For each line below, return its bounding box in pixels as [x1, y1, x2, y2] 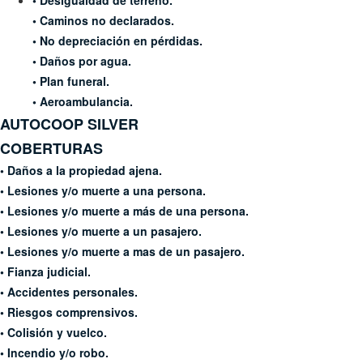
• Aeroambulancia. [32, 93, 136, 109]
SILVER [88, 113, 139, 135]
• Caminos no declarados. [32, 12, 174, 28]
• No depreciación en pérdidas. [32, 32, 203, 49]
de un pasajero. [159, 243, 245, 259]
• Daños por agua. [32, 53, 131, 69]
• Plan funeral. [32, 73, 109, 89]
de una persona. [159, 203, 249, 219]
